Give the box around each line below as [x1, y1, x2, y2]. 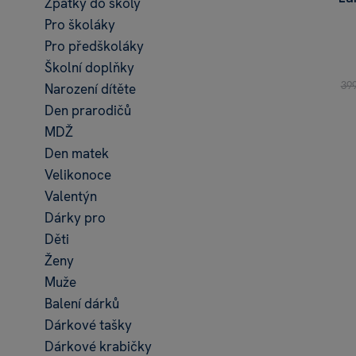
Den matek [44, 145, 109, 162]
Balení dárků [44, 295, 119, 312]
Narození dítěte [44, 80, 136, 98]
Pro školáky [44, 16, 115, 33]
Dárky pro [44, 209, 106, 226]
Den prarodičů [44, 102, 131, 119]
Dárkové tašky [44, 316, 132, 334]
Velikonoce [44, 166, 111, 184]
